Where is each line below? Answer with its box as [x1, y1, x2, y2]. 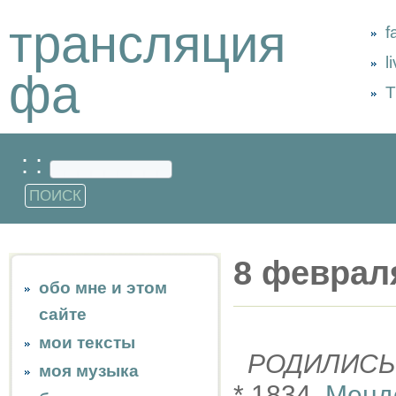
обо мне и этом [39, 278, 167, 297]
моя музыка [39, 362, 139, 380]
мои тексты [39, 333, 135, 352]
